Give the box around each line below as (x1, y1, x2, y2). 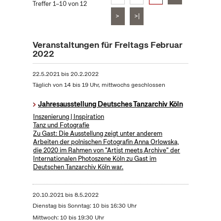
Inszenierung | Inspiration (33, 112, 105, 121)
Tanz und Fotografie (33, 121, 90, 130)
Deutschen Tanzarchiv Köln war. (33, 163, 124, 172)
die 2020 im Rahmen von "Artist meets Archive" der (33, 146, 181, 155)
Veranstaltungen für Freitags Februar (32, 39, 183, 51)
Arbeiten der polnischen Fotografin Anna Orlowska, (33, 138, 180, 147)
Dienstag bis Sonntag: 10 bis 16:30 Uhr (32, 202, 137, 210)
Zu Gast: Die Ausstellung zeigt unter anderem (33, 129, 163, 138)
